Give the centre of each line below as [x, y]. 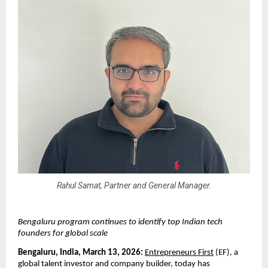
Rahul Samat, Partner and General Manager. [134, 186]
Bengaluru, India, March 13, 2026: [81, 253]
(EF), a [226, 253]
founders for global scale [63, 233]
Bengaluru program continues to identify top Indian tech [120, 222]
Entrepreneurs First [179, 253]
